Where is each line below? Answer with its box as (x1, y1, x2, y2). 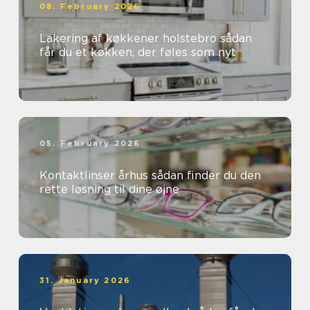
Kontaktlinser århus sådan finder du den (39, 168, 152, 182)
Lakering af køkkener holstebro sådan (39, 31, 220, 45)
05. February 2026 (39, 138, 141, 148)
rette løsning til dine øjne (39, 182, 179, 196)
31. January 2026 (39, 275, 131, 285)
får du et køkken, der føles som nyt (39, 45, 236, 59)
